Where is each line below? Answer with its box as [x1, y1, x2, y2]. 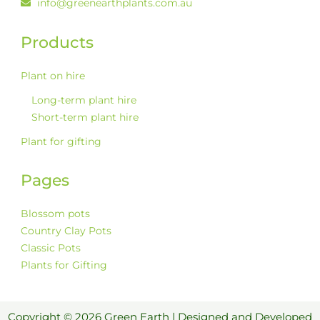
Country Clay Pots [21, 224, 112, 237]
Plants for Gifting [21, 258, 108, 271]
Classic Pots [21, 241, 81, 254]
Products [21, 32, 94, 52]
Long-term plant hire [31, 93, 137, 106]
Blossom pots [21, 206, 91, 220]
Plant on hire [21, 69, 86, 82]
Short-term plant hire [31, 110, 139, 124]
